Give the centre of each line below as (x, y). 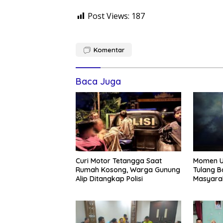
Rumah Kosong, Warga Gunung (128, 169)
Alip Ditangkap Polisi (109, 178)
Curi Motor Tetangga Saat (119, 161)
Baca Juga (98, 82)
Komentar (109, 50)
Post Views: (109, 16)
